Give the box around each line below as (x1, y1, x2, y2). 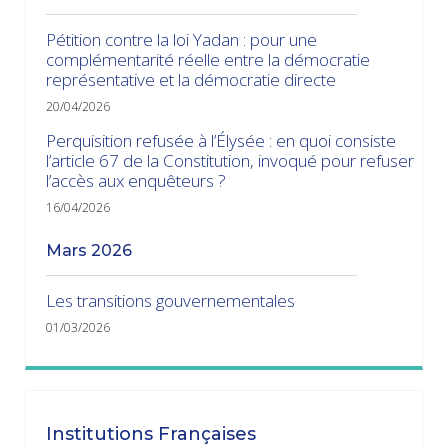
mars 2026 (62, 240, 132, 260)
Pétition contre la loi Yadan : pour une (46, 27, 317, 51)
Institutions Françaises (46, 422, 256, 445)
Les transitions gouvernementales (46, 288, 295, 312)
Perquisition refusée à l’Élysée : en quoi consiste (46, 128, 396, 152)
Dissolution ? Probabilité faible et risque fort (46, 408, 364, 432)
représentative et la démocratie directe (46, 67, 336, 91)
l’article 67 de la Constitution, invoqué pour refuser (46, 148, 414, 172)
